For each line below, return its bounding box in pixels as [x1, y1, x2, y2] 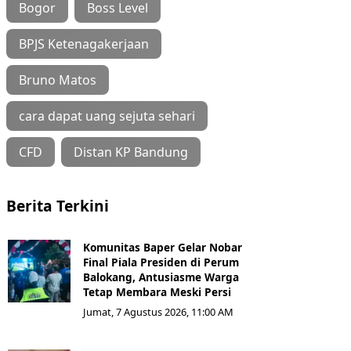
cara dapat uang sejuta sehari [19, 107, 195, 125]
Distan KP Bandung [74, 143, 188, 161]
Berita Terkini [6, 194, 109, 216]
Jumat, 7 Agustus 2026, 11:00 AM [83, 304, 233, 319]
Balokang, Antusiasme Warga [83, 269, 239, 284]
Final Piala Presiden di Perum [83, 254, 239, 270]
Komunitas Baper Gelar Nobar [83, 239, 242, 255]
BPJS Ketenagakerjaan [19, 34, 149, 52]
